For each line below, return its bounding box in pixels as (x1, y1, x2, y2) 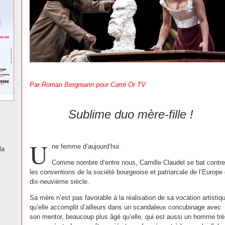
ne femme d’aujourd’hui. (52, 143, 121, 150)
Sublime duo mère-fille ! (68, 107, 193, 121)
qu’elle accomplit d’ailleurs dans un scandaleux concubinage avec (30, 203, 221, 211)
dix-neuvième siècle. (30, 178, 89, 185)
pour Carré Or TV (96, 81, 146, 88)
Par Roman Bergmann (30, 81, 96, 88)
